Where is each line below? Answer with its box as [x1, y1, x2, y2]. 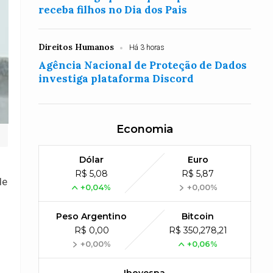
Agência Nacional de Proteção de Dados [38, 58, 247, 72]
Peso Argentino [56, 211, 127, 222]
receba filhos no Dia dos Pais [38, 3, 188, 16]
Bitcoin [182, 211, 214, 222]
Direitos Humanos [38, 41, 115, 52]
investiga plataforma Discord [38, 72, 194, 85]
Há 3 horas [129, 43, 165, 52]
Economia [116, 122, 173, 136]
